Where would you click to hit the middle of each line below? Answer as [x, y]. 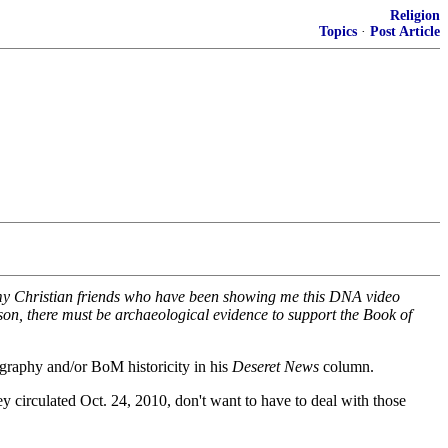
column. [346, 366]
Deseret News [275, 366]
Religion [415, 15]
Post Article [405, 31]
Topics [338, 31]
